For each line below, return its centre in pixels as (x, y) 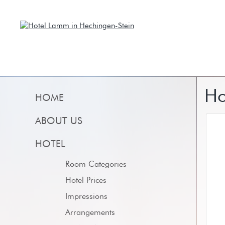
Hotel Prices (86, 180)
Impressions (86, 196)
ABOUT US (59, 121)
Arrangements (90, 212)
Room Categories (96, 164)
